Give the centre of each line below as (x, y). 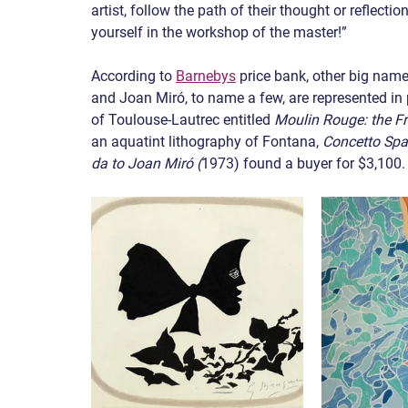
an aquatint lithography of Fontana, (207, 142)
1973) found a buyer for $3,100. (303, 164)
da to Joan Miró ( (146, 164)
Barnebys (206, 76)
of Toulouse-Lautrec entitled (183, 120)
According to (133, 76)
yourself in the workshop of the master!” (219, 33)
